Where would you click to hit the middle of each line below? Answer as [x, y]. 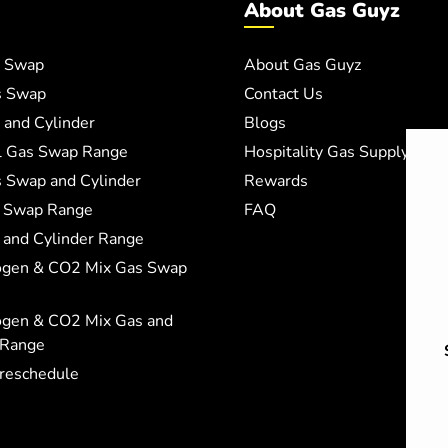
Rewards [276, 181]
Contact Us [283, 94]
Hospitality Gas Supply [326, 152]
